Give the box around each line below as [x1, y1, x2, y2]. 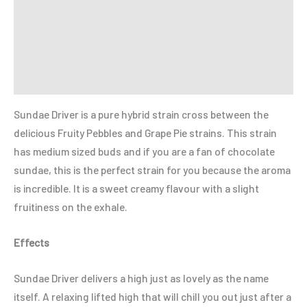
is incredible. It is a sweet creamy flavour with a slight [14, 182, 259, 195]
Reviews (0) [14, 44, 66, 58]
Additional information [14, 15, 119, 29]
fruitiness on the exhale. [14, 200, 127, 214]
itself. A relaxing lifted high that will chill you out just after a [14, 290, 291, 304]
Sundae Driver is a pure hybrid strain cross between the [14, 108, 269, 121]
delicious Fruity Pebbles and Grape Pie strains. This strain [14, 126, 277, 140]
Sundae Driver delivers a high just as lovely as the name [14, 271, 269, 285]
